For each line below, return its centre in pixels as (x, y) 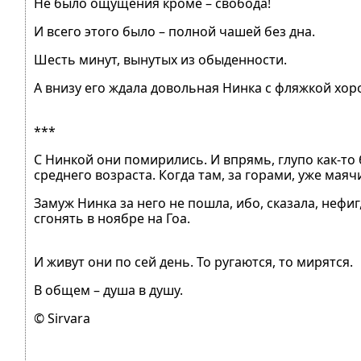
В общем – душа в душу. (108, 290)
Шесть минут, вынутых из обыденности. (160, 60)
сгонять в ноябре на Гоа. (112, 218)
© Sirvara (62, 318)
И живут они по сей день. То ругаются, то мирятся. (193, 262)
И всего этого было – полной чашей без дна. (174, 31)
